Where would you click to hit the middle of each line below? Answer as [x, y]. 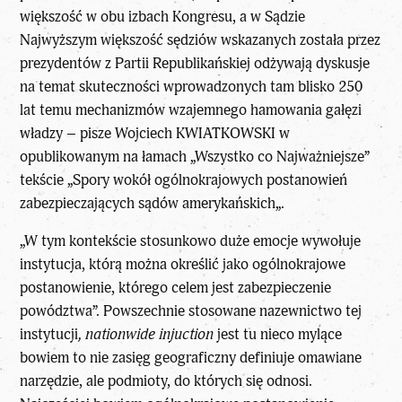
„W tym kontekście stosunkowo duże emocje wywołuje [191, 241]
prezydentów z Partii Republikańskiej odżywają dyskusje [195, 63]
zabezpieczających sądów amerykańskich [148, 203]
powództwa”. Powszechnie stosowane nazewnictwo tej [191, 311]
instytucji [49, 335]
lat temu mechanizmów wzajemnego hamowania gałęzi [191, 109]
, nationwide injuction [146, 335]
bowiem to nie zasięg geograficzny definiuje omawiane [191, 358]
